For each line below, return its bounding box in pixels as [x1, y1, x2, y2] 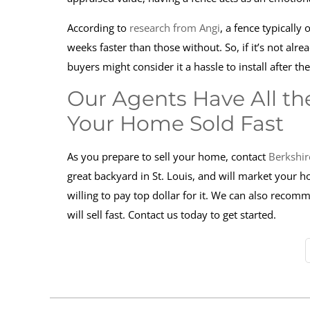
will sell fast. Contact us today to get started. [67, 208, 279, 221]
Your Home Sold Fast [67, 111, 284, 136]
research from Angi [129, 21, 220, 35]
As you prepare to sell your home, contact [67, 149, 268, 163]
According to [67, 21, 129, 35]
